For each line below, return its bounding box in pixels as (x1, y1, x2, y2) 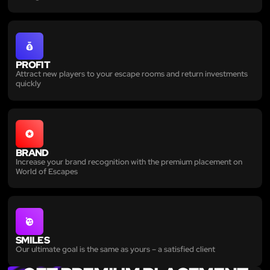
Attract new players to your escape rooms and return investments (16, 69, 248, 80)
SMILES (16, 233, 50, 247)
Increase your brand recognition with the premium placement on (16, 156, 242, 167)
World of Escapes (16, 166, 78, 177)
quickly (16, 78, 41, 89)
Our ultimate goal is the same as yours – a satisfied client (16, 244, 215, 255)
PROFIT (16, 58, 51, 72)
